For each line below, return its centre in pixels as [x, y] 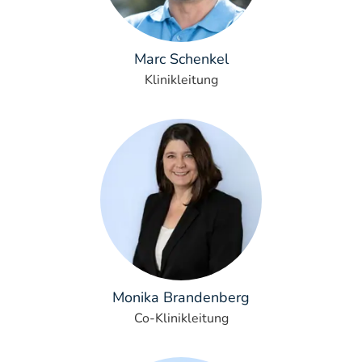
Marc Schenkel [181, 59]
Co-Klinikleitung [181, 318]
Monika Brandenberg [181, 297]
